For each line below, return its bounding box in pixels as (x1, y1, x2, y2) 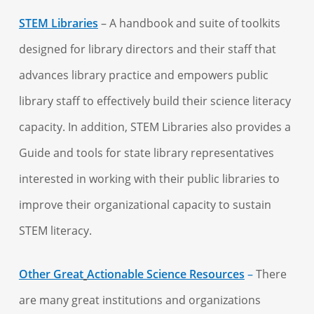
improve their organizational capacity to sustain (18, 197, 271, 212)
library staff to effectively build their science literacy (18, 93, 291, 109)
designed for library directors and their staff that (18, 41, 276, 57)
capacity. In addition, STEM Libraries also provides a (18, 119, 291, 135)
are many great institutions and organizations (18, 292, 261, 308)
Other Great (18, 266, 83, 282)
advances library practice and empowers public (18, 67, 268, 83)
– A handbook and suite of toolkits (97, 15, 280, 31)
